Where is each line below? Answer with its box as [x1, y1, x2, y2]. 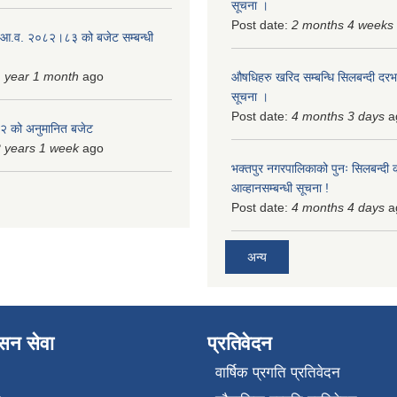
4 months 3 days [292, 108, 385, 123]
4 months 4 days [292, 199, 385, 214]
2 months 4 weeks [292, 17, 393, 32]
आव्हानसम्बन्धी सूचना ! [231, 180, 329, 195]
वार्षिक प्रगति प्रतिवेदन [214, 364, 340, 382]
